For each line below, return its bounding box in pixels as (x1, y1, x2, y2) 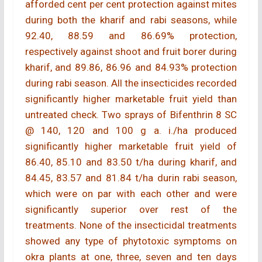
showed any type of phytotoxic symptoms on (25, 235, 237, 247)
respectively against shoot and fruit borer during (25, 46, 237, 58)
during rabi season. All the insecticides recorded (25, 77, 237, 89)
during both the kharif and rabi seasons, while (25, 14, 237, 26)
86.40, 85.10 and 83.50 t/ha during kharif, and (25, 156, 237, 168)
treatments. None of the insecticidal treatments (25, 219, 237, 232)
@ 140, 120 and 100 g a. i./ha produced (25, 125, 237, 137)
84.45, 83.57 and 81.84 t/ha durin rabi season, (25, 172, 237, 184)
